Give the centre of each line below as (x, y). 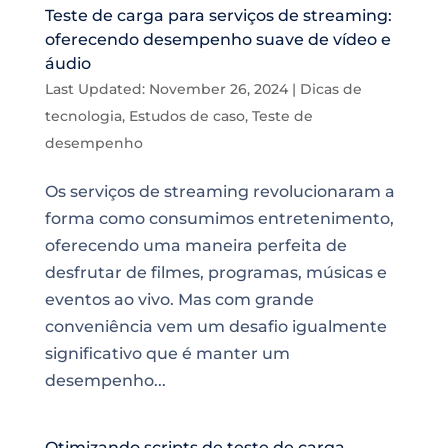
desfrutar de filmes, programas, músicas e (215, 272)
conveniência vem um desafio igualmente (215, 326)
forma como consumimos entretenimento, (219, 218)
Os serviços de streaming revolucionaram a (219, 191)
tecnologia (83, 116)
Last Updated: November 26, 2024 (166, 89)
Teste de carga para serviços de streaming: (218, 15)
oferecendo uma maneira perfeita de (195, 245)
